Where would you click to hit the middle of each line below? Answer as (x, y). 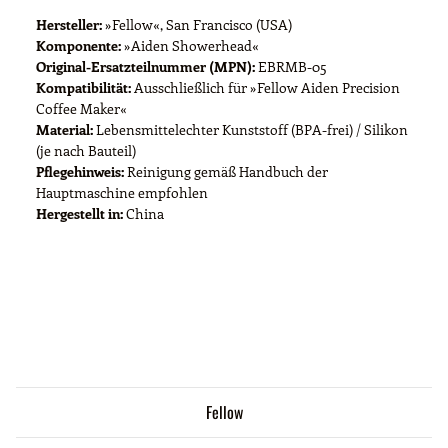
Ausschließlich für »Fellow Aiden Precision (265, 87)
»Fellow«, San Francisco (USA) (197, 24)
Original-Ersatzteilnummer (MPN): (145, 66)
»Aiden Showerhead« (190, 45)
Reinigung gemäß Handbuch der (226, 171)
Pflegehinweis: (80, 171)
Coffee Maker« (81, 108)
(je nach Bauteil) (86, 150)
